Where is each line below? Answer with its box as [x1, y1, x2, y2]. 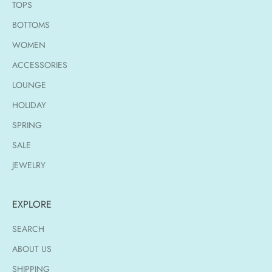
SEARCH [12, 222, 44, 235]
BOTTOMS [12, 18, 50, 31]
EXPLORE [12, 197, 52, 211]
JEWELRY [12, 158, 46, 171]
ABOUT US [12, 242, 52, 255]
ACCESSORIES [12, 58, 67, 71]
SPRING [12, 118, 42, 131]
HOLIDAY [12, 98, 46, 111]
